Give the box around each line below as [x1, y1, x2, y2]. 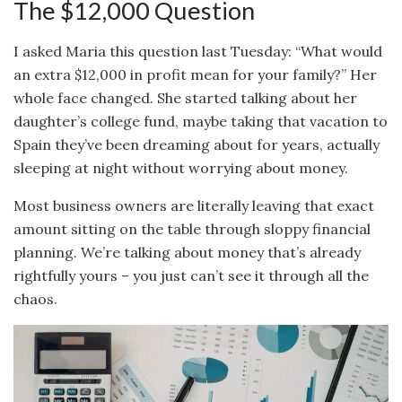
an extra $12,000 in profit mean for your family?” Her [13, 65, 377, 83]
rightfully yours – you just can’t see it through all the [13, 266, 369, 284]
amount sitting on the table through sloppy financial [13, 219, 371, 238]
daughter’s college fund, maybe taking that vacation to [13, 111, 388, 130]
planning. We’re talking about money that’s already [13, 242, 361, 261]
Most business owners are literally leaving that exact [13, 196, 374, 214]
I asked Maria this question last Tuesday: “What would [13, 41, 382, 60]
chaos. [13, 289, 57, 308]
